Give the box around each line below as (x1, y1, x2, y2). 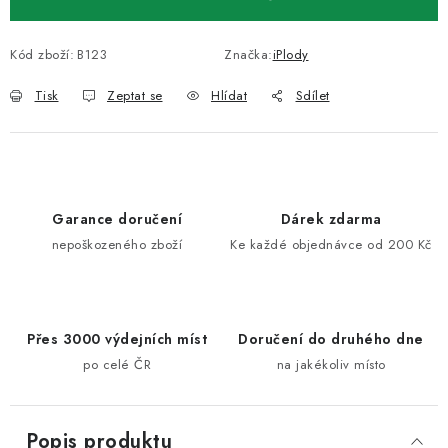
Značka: (224, 45, 273, 64)
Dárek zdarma (280, 209, 382, 229)
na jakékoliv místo (276, 355, 386, 374)
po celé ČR (83, 355, 151, 374)
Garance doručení (52, 209, 182, 229)
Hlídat (211, 86, 247, 105)
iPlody (272, 45, 309, 64)
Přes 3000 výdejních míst (27, 329, 207, 349)
